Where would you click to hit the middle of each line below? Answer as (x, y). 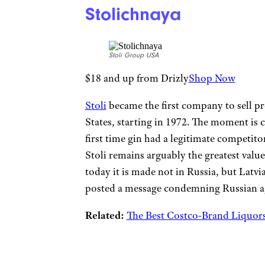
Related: (104, 216)
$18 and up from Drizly (137, 78)
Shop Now (212, 78)
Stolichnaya (133, 14)
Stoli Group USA (133, 56)
